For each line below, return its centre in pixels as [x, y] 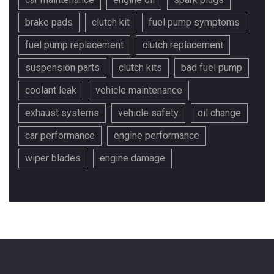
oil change [219, 113]
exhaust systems [62, 113]
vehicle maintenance [139, 91]
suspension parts [62, 68]
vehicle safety [148, 113]
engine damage [132, 158]
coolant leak [51, 91]
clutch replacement [183, 45]
